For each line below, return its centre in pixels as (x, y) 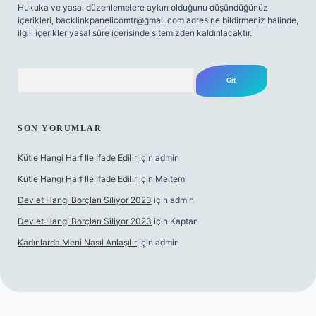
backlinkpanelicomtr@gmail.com (120, 20)
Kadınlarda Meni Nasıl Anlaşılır (77, 242)
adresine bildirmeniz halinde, (241, 20)
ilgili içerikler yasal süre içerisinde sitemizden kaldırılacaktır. (135, 33)
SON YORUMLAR (60, 128)
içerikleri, (37, 20)
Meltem (170, 179)
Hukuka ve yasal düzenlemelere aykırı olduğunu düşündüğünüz (143, 7)
